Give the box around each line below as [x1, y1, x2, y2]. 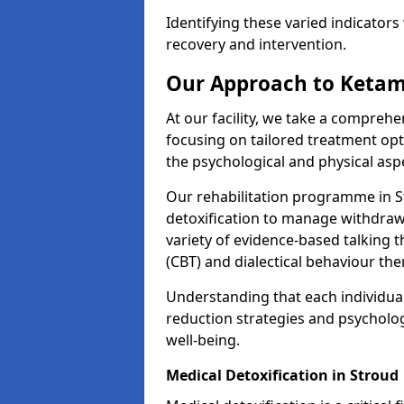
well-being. [166, 330, 240, 350]
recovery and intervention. [166, 34, 346, 54]
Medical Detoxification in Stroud [166, 365, 399, 385]
